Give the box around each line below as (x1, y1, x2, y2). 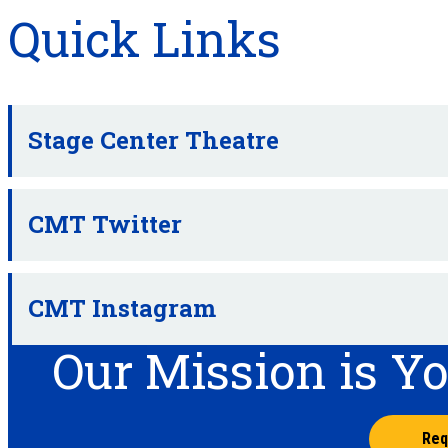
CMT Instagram (28, 292, 216, 325)
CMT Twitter (28, 208, 182, 241)
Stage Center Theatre (28, 124, 279, 157)
